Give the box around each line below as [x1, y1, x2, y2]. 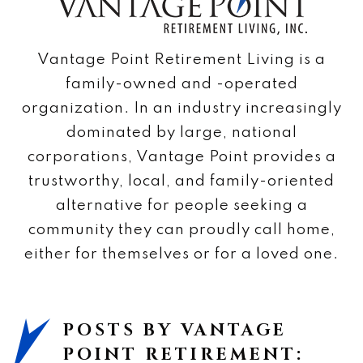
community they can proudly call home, [28, 221, 335, 237]
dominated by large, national [66, 124, 297, 140]
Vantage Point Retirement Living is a [37, 51, 326, 67]
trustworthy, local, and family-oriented [28, 173, 335, 189]
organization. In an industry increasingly [21, 100, 342, 116]
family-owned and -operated [65, 75, 298, 92]
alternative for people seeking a [55, 197, 308, 213]
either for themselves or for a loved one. [24, 246, 339, 262]
